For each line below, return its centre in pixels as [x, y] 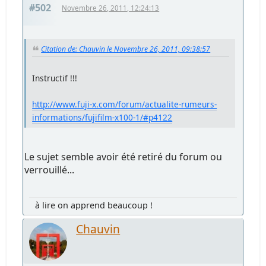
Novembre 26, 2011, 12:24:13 [111, 8]
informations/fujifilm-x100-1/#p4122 [102, 117]
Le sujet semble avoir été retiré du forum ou [123, 156]
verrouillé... [50, 170]
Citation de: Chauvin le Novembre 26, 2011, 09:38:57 [126, 49]
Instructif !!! [55, 78]
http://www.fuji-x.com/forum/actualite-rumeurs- [125, 104]
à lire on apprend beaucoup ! [94, 205]
